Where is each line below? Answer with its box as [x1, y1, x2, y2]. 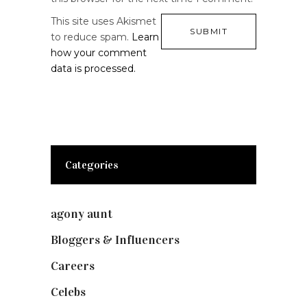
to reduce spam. [51, 31, 132, 44]
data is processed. [51, 62, 136, 75]
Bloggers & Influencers [51, 232, 180, 248]
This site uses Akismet [51, 15, 156, 28]
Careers [51, 258, 95, 274]
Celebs [51, 284, 86, 300]
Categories [65, 158, 119, 172]
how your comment [51, 47, 147, 60]
